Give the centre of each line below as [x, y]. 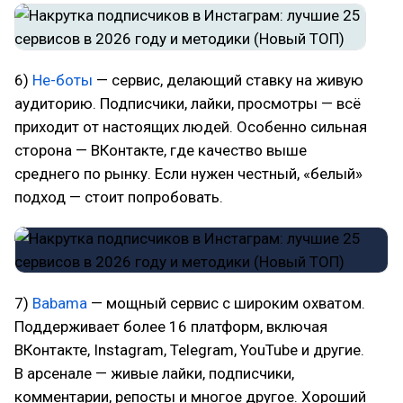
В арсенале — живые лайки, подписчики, [154, 373]
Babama [60, 303]
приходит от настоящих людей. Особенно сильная [191, 127]
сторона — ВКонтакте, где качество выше [161, 150]
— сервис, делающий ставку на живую [228, 80]
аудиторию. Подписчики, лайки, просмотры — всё [188, 103]
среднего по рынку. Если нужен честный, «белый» [188, 174]
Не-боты [63, 80]
